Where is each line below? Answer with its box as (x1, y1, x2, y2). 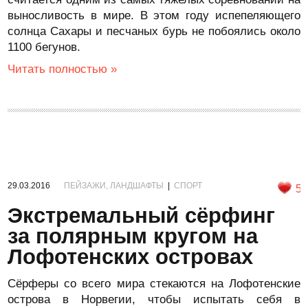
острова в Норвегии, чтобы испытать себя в (8, 293, 300, 306)
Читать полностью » (8, 63, 118, 76)
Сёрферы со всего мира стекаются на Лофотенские (8, 277, 300, 290)
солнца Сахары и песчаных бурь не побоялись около (8, 25, 300, 38)
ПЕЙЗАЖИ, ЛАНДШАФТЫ (64, 181, 164, 190)
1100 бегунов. (8, 41, 81, 54)
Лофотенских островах (8, 245, 254, 269)
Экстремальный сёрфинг (8, 203, 276, 228)
